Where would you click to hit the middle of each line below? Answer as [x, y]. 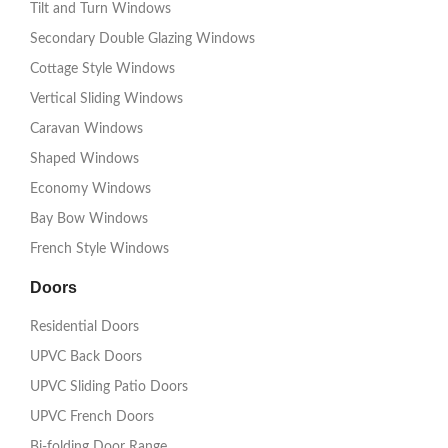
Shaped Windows [84, 159]
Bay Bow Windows [89, 219]
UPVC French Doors [92, 417]
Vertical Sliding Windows [106, 99]
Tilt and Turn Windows [100, 9]
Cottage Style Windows [102, 69]
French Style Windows [99, 249]
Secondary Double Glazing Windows [142, 39]
